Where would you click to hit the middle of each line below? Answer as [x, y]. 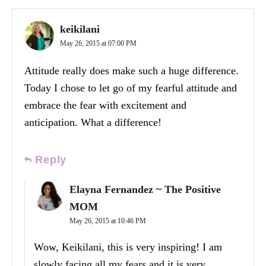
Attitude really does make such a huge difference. [132, 71]
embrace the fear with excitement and [105, 105]
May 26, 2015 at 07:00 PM [98, 44]
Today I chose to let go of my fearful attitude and [131, 88]
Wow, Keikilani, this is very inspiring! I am [128, 247]
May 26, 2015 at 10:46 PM [108, 221]
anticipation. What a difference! [93, 123]
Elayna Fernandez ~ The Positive [145, 190]
